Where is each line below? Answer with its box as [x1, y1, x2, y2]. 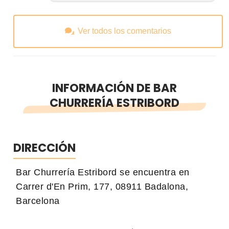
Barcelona [16, 195, 60, 206]
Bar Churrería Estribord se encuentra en [16, 167, 190, 177]
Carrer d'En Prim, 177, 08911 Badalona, [16, 181, 188, 192]
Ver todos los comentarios [77, 27, 171, 36]
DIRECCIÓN [13, 139, 76, 156]
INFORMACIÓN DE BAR [52, 79, 177, 96]
